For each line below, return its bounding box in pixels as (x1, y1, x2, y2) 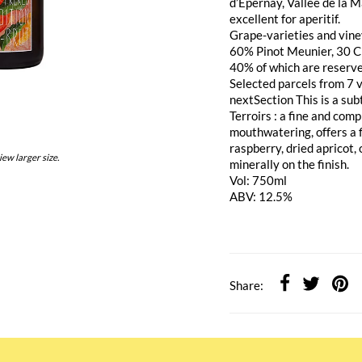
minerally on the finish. (229, 157, 350, 171)
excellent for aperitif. (229, 11, 341, 26)
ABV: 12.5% (229, 189, 293, 204)
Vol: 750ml (229, 173, 288, 187)
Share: (229, 277, 264, 293)
